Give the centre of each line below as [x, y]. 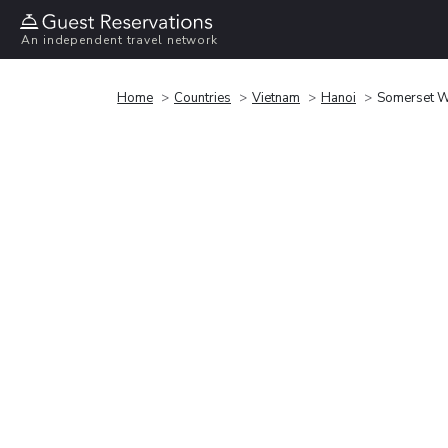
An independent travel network [120, 40]
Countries [202, 97]
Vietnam [276, 97]
